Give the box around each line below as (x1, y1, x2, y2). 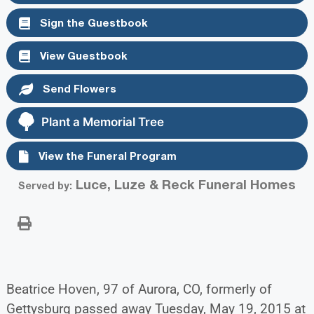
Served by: (18, 179, 72, 191)
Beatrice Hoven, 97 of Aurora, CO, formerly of (6, 280, 272, 297)
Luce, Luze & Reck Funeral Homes (72, 175, 296, 192)
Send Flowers (39, 82, 116, 95)
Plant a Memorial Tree (41, 115, 164, 130)
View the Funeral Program (35, 149, 177, 162)
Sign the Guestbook (36, 15, 148, 29)
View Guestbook (36, 48, 128, 62)
